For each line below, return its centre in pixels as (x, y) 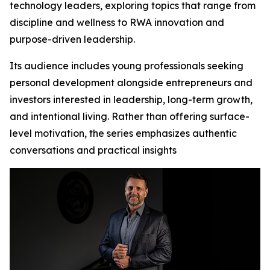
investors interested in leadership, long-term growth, (131, 99)
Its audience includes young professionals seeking (127, 66)
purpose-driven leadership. (72, 39)
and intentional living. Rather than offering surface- (130, 116)
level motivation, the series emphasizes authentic (123, 133)
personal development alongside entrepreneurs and (131, 83)
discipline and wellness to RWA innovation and (117, 22)
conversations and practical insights (93, 150)
